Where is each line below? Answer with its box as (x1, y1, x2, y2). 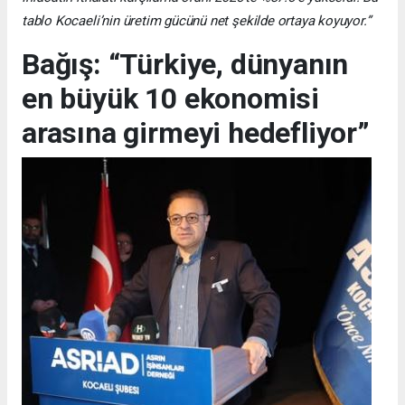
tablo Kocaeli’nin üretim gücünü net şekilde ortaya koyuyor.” (22, 12, 371, 29)
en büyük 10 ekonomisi (22, 80, 319, 116)
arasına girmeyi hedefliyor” (22, 115, 370, 150)
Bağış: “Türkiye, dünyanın (22, 46, 349, 81)
